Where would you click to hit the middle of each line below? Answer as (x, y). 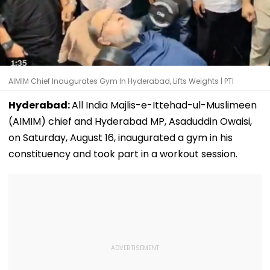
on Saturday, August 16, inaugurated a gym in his (121, 137)
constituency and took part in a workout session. (123, 154)
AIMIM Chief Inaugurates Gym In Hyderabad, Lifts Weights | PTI (121, 81)
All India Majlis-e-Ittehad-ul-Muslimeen (164, 105)
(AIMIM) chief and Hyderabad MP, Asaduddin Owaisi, (130, 121)
